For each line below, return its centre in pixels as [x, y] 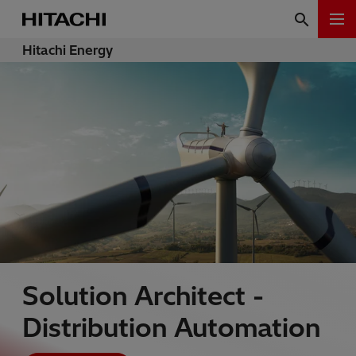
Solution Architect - [143, 295]
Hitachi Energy [68, 50]
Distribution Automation [171, 327]
